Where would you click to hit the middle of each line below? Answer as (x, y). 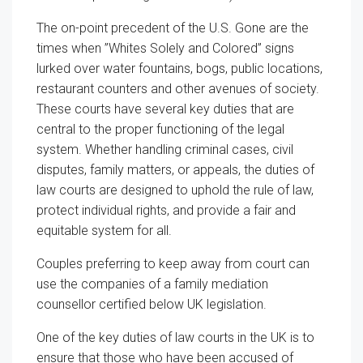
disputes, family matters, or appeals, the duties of (175, 169)
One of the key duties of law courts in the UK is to (175, 337)
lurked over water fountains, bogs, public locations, (179, 68)
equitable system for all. (104, 230)
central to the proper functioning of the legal (160, 129)
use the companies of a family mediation (152, 284)
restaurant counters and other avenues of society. (178, 88)
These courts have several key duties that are (165, 109)
